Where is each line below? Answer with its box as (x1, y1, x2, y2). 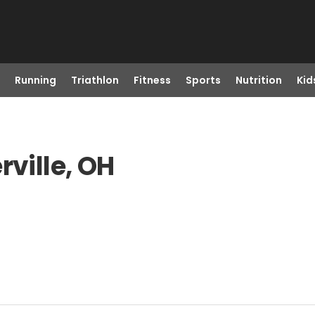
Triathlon (70, 73, 119, 87)
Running (14, 73, 56, 87)
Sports (185, 73, 221, 87)
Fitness (133, 73, 171, 87)
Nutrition (235, 73, 282, 87)
